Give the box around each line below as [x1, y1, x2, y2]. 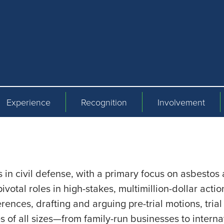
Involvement [157, 96, 205, 108]
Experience [6, 96, 50, 108]
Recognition [81, 96, 127, 108]
